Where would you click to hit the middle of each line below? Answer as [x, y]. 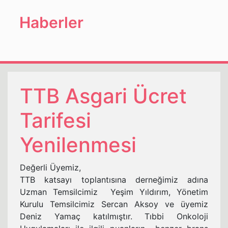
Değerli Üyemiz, [50, 167]
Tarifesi [55, 120]
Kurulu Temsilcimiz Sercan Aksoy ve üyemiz [114, 204]
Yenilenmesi [78, 145]
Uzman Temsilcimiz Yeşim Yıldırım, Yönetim [114, 192]
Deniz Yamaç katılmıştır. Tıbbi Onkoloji [114, 216]
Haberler [51, 22]
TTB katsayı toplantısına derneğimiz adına [114, 179]
